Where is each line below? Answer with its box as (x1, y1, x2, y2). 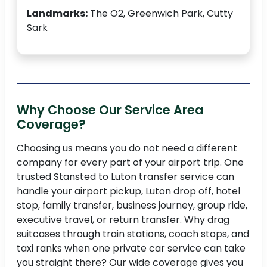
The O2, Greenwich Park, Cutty (88, 7, 233, 21)
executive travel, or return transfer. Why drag (17, 213, 229, 227)
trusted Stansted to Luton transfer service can (17, 170, 234, 184)
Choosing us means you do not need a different (17, 141, 237, 156)
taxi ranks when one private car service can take (17, 241, 246, 256)
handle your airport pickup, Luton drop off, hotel (17, 184, 240, 198)
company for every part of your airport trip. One (17, 156, 244, 170)
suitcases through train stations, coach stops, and (17, 227, 249, 241)
